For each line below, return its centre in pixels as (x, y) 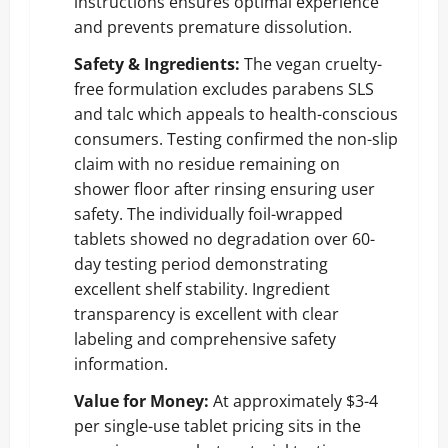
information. (121, 363)
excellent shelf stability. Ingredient (202, 288)
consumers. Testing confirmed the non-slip (236, 138)
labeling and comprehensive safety (205, 338)
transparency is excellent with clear (206, 313)
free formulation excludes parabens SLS (224, 88)
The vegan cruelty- (311, 63)
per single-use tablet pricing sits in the (217, 425)
